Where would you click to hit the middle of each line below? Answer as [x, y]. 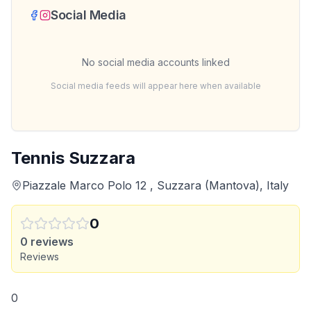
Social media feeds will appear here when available [155, 86]
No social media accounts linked [155, 62]
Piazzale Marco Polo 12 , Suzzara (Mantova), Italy [155, 185]
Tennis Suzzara [73, 158]
